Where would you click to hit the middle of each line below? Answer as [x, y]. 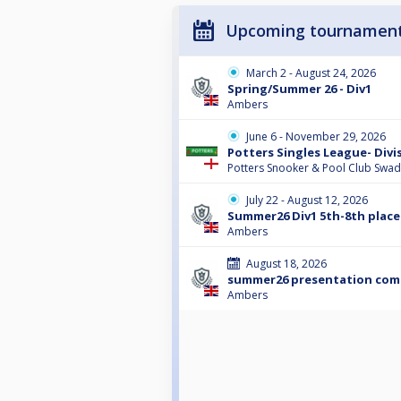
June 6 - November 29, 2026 [316, 136]
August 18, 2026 [286, 263]
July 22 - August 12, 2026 [307, 200]
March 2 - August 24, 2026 [311, 73]
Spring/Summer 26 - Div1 [299, 88]
